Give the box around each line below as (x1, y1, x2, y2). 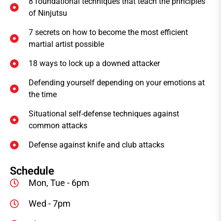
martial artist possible (28, 39, 104, 49)
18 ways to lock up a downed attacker (28, 59, 160, 69)
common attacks (28, 121, 87, 131)
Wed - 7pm (28, 198, 71, 209)
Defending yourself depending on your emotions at (28, 78, 205, 88)
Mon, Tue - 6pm (28, 178, 89, 188)
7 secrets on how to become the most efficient (28, 28, 188, 37)
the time (28, 90, 57, 100)
